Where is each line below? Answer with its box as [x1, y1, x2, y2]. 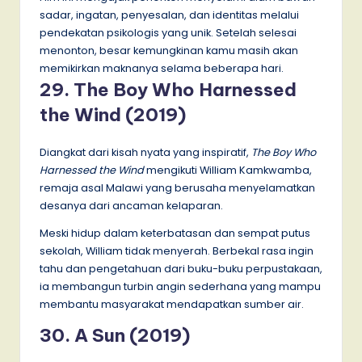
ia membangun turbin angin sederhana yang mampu [40, 279, 321, 293]
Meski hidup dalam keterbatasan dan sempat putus [40, 225, 310, 240]
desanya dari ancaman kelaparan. [40, 198, 223, 213]
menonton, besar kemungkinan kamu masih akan [40, 43, 298, 57]
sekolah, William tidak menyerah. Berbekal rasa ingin [40, 243, 314, 258]
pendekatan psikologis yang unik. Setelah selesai [40, 25, 297, 40]
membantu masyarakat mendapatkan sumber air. [40, 297, 304, 311]
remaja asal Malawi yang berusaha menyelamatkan [40, 180, 315, 195]
